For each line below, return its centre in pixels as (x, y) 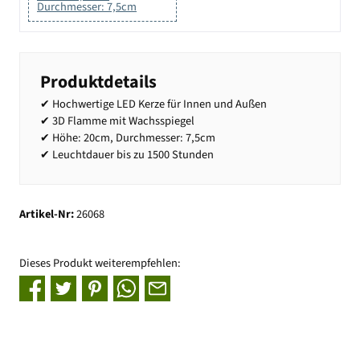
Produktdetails (98, 82)
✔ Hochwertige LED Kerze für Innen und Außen (153, 104)
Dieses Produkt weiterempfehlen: (100, 263)
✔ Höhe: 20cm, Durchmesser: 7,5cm (128, 138)
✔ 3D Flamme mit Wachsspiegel (117, 121)
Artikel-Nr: (48, 214)
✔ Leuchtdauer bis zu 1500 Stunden (127, 155)
